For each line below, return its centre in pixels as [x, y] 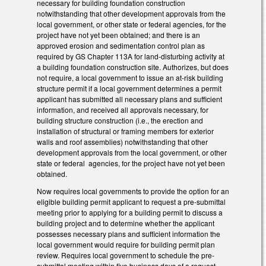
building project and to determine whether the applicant [126, 223]
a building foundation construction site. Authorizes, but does [133, 67]
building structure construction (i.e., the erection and [120, 121]
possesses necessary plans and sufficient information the [129, 234]
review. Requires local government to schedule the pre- [126, 255]
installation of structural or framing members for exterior [125, 131]
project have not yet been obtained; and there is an [118, 35]
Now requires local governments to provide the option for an [133, 191]
